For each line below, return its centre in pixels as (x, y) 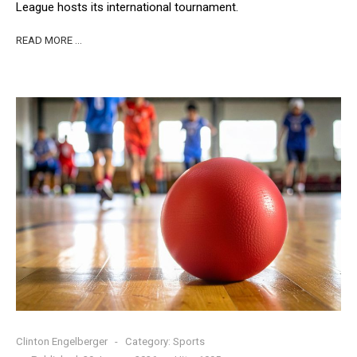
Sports (189, 342)
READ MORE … (49, 40)
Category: (148, 342)
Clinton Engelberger (62, 342)
